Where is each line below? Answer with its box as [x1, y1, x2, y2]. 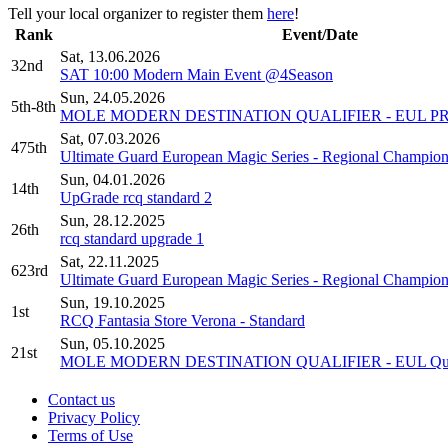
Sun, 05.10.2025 [60, 334, 165, 352]
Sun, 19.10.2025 [60, 293, 165, 311]
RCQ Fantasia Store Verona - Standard [60, 311, 305, 329]
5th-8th [11, 97, 56, 115]
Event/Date [281, 25, 358, 43]
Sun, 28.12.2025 [60, 211, 165, 229]
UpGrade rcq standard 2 [60, 188, 212, 206]
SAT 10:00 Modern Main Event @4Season [60, 65, 333, 83]
